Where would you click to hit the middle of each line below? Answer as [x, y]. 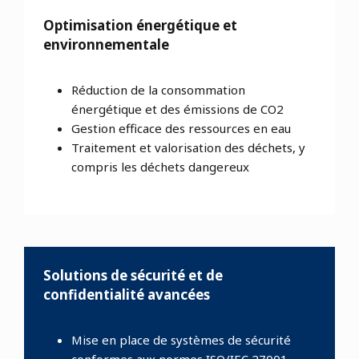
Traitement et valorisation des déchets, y [188, 148]
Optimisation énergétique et [140, 26]
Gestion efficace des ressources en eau [181, 129]
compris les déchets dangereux [160, 167]
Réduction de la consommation [158, 90]
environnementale [106, 45]
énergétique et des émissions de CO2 [177, 109]
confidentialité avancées [127, 295]
